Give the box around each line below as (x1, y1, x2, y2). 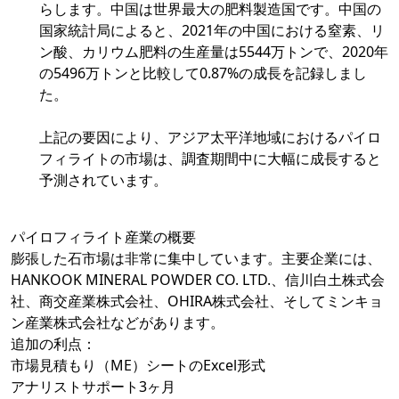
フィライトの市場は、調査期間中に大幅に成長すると (39, 149, 381, 169)
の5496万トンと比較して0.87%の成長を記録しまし (39, 63, 367, 84)
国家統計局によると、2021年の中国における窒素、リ (39, 20, 385, 41)
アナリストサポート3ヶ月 (11, 377, 175, 397)
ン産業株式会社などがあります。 (11, 313, 224, 333)
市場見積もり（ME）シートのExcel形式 (11, 355, 265, 376)
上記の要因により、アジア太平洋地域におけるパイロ (39, 127, 381, 148)
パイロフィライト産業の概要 (11, 227, 196, 248)
